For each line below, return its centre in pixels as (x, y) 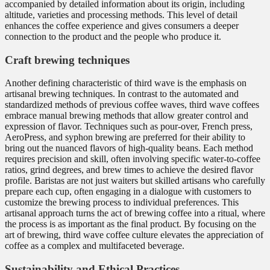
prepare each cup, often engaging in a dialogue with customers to (128, 192)
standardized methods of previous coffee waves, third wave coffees (132, 105)
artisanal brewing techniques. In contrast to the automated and (122, 94)
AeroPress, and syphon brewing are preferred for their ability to (125, 137)
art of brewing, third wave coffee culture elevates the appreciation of (134, 235)
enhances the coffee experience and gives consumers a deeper (122, 26)
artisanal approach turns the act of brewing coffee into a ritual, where (135, 213)
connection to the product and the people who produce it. (113, 36)
